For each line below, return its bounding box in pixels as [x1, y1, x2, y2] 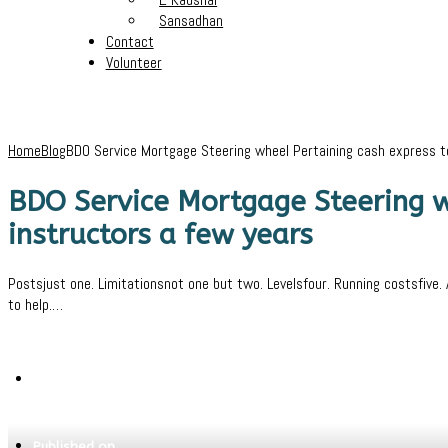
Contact [105, 31, 154, 52]
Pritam [32, 401, 73, 422]
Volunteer [105, 52, 162, 73]
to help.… [8, 295, 63, 316]
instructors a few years [8, 217, 313, 251]
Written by [32, 372, 100, 388]
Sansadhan [159, 10, 224, 31]
